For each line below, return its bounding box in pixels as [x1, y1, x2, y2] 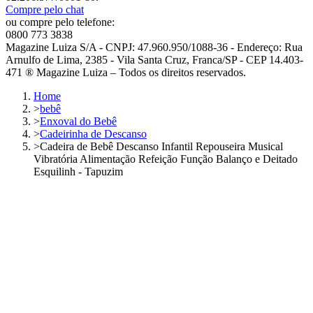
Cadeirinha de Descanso [40, 127, 147, 140]
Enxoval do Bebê [40, 115, 117, 127]
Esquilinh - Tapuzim [34, 165, 123, 177]
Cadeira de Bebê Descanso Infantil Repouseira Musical [40, 140, 283, 152]
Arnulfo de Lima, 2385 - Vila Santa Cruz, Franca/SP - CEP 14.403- [6, 53, 303, 66]
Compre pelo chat [6, 3, 84, 15]
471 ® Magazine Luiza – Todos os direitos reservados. [6, 66, 246, 78]
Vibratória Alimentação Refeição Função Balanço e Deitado [34, 152, 298, 165]
